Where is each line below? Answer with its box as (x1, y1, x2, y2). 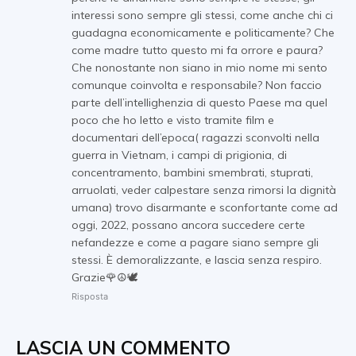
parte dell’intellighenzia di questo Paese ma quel (72, 95, 327, 110)
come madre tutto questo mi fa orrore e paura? (72, 43, 323, 58)
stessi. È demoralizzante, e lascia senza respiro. (72, 253, 322, 268)
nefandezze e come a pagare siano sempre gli (72, 235, 319, 250)
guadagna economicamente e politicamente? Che (72, 25, 335, 41)
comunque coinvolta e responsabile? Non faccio (72, 78, 322, 93)
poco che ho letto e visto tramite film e (72, 113, 274, 128)
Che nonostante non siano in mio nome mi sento (72, 60, 327, 75)
